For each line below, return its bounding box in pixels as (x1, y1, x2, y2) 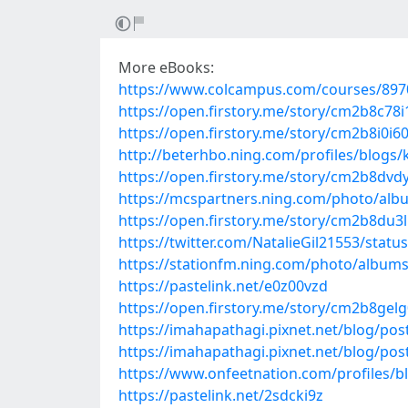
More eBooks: (118, 57, 214, 77)
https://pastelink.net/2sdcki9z (118, 385, 323, 405)
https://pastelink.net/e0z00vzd (118, 276, 328, 296)
